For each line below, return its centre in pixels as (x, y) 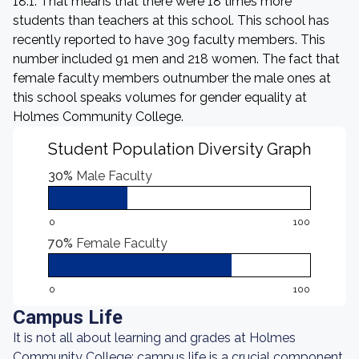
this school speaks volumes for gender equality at (160, 97)
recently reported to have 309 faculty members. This (169, 40)
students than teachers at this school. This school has (171, 20)
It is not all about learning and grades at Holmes (154, 338)
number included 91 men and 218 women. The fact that (176, 59)
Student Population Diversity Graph (179, 149)
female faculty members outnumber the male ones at (172, 78)
